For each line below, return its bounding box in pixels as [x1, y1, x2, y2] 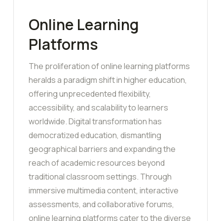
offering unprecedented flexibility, [29, 88, 151, 100]
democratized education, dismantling [29, 130, 161, 141]
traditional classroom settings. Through [29, 171, 172, 183]
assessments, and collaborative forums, [29, 199, 174, 210]
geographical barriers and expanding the [29, 144, 176, 155]
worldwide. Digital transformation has [29, 116, 162, 127]
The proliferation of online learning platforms [29, 61, 190, 72]
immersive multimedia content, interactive [29, 185, 179, 196]
